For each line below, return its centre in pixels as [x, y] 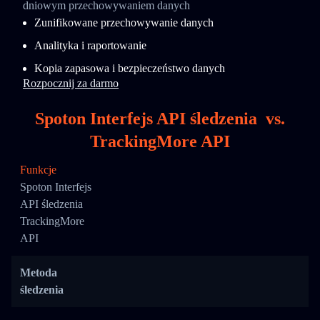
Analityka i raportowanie [90, 45]
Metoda [39, 272]
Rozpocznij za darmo [71, 83]
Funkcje [38, 170]
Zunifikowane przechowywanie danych [124, 22]
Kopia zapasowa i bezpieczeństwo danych [130, 68]
